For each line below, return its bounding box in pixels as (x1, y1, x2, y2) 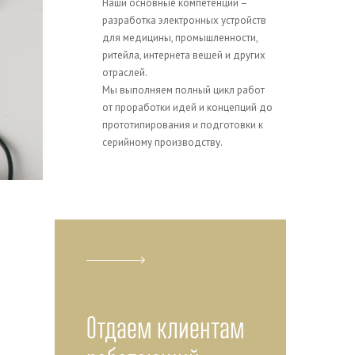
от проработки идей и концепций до (101, 101, 273, 114)
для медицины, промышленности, (101, 31, 258, 44)
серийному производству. (101, 136, 223, 149)
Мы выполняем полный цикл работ (101, 83, 265, 97)
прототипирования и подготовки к (101, 118, 263, 132)
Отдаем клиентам (86, 315, 245, 346)
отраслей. (101, 66, 147, 79)
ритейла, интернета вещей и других (101, 48, 265, 62)
